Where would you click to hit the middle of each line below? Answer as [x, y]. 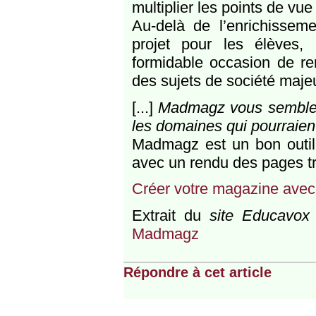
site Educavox [260, 215]
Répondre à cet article [197, 272]
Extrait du [171, 215]
